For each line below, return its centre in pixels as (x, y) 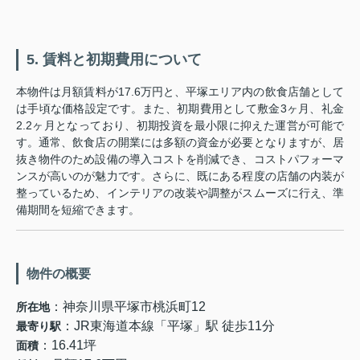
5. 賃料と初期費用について (114, 59)
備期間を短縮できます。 (78, 209)
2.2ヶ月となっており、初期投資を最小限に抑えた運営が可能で (180, 125)
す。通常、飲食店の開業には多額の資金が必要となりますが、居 (180, 142)
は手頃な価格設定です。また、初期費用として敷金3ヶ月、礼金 (180, 108)
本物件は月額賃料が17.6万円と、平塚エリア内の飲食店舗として (180, 91)
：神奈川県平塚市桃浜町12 (128, 306)
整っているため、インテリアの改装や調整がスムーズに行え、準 (180, 192)
